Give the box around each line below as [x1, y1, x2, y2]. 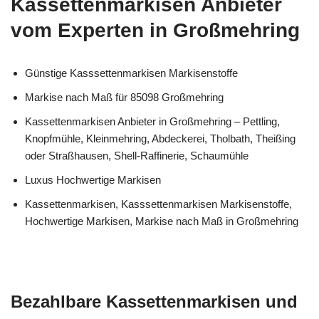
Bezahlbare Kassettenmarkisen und [11, 292, 298, 311]
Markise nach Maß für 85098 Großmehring [25, 91, 224, 103]
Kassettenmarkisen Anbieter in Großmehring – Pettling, [25, 115, 280, 127]
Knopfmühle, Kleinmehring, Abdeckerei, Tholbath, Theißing [25, 132, 296, 145]
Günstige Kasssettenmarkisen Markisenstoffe [25, 67, 238, 79]
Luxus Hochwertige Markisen [25, 174, 161, 186]
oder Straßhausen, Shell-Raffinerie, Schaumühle [25, 150, 249, 162]
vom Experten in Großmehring [11, 19, 300, 41]
